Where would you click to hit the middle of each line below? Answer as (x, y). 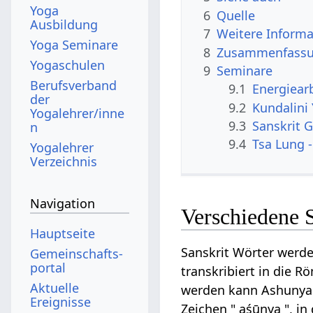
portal (48, 267)
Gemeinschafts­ (77, 253)
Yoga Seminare (74, 44)
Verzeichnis (64, 161)
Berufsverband (74, 85)
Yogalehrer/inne (78, 113)
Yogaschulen (68, 65)
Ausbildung (64, 24)
